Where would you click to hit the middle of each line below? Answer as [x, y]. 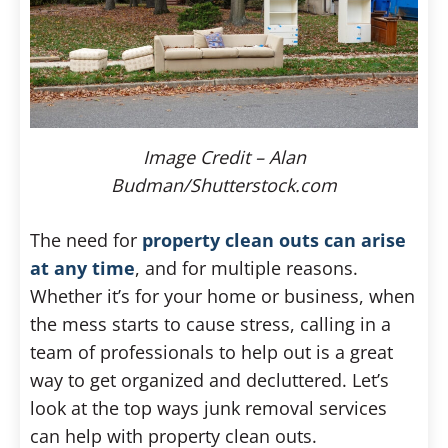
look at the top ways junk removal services [208, 407]
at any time [82, 267]
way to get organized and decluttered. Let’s [209, 379]
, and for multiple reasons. [246, 267]
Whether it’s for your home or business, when [222, 295]
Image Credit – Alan [224, 156]
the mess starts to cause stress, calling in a [210, 323]
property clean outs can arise [274, 239]
